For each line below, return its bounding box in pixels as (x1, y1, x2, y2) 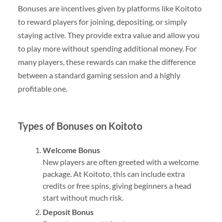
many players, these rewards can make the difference (17, 57, 196, 67)
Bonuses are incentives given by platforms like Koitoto (17, 3, 202, 13)
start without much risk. (42, 193, 123, 203)
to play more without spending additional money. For (17, 44, 197, 54)
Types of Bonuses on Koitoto (17, 120, 142, 132)
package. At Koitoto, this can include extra (42, 169, 185, 179)
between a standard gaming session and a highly (17, 70, 180, 80)
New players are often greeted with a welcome (42, 157, 199, 167)
